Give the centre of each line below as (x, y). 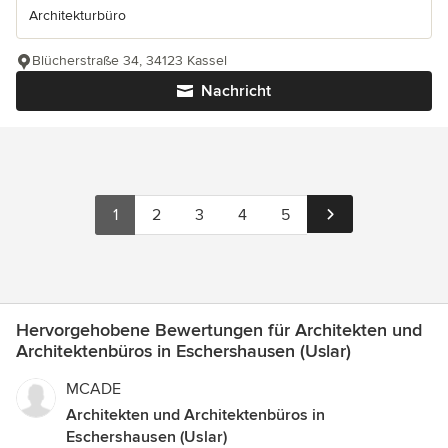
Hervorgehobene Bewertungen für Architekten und (219, 329)
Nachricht (236, 90)
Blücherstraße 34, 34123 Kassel (129, 60)
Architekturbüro (77, 15)
